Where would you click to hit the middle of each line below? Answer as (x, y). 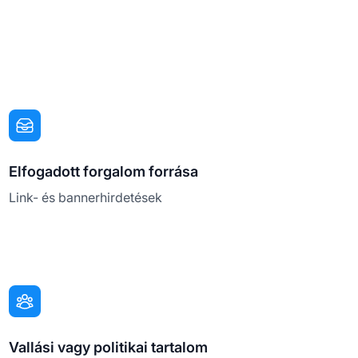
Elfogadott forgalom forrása (103, 171)
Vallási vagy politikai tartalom (108, 347)
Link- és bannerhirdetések (85, 197)
